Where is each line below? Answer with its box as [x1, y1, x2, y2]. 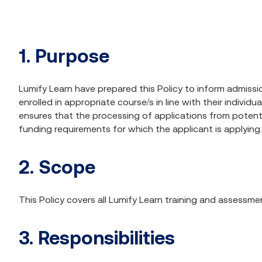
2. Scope [19, 156, 95, 178]
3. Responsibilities [19, 227, 175, 249]
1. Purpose [19, 45, 109, 67]
